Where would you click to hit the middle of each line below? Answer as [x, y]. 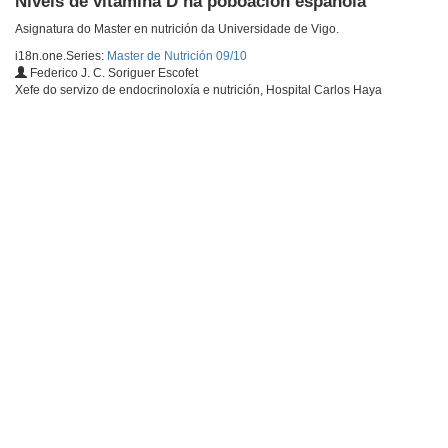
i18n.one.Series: [61, 56]
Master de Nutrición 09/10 [177, 56]
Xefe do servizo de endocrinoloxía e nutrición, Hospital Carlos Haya [198, 90]
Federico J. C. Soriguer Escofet [112, 73]
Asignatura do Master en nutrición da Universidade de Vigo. [177, 29]
